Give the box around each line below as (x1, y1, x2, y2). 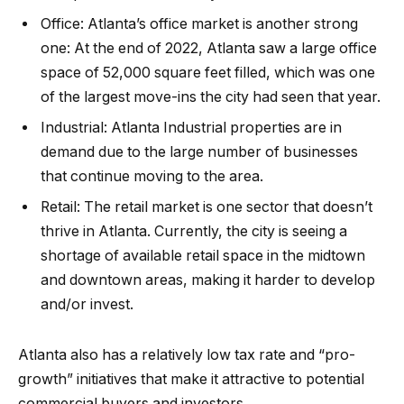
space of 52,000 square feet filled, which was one (41, 64, 375, 82)
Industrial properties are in (163, 119, 342, 137)
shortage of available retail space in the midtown (41, 247, 365, 265)
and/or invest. (41, 296, 133, 314)
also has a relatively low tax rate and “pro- (67, 346, 355, 364)
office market (150, 15, 239, 33)
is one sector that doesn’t (199, 198, 372, 216)
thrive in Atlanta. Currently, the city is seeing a (41, 223, 347, 241)
